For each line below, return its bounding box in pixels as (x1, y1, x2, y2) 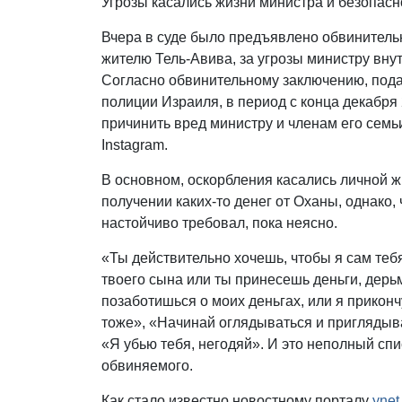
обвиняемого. (101, 357, 194, 373)
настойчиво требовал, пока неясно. (101, 214, 338, 231)
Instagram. (101, 136, 169, 153)
